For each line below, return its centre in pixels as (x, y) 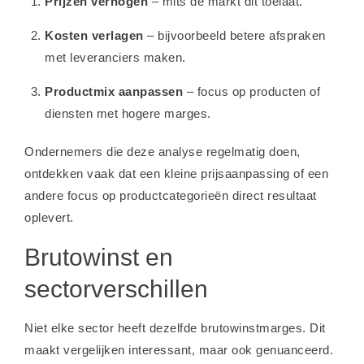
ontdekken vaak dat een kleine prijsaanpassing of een (176, 173)
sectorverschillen (116, 288)
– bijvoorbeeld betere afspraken (234, 35)
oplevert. (49, 217)
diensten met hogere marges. (128, 113)
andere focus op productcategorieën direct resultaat (171, 195)
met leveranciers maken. (115, 57)
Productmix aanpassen (114, 91)
